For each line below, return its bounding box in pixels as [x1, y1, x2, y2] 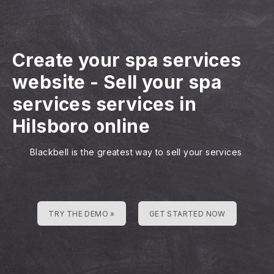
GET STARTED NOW [149, 209, 226, 218]
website [12, 71, 86, 93]
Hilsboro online [12, 115, 150, 137]
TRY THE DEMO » [48, 209, 115, 218]
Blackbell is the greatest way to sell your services [30, 147, 242, 157]
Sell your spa [103, 71, 222, 93]
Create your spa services [12, 49, 242, 71]
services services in [12, 93, 196, 115]
